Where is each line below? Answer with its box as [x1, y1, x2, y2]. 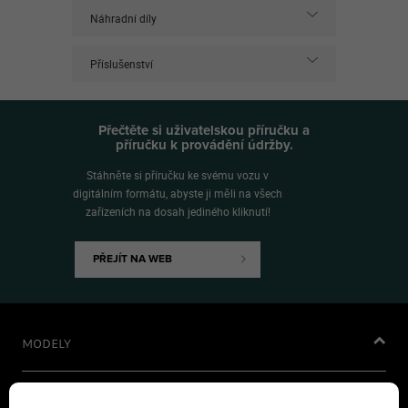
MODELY [22, 335, 72, 352]
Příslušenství [90, 56, 153, 71]
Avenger [77, 390, 120, 404]
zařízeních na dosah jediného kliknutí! [85, 204, 270, 219]
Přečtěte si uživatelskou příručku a [98, 122, 310, 138]
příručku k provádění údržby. [115, 137, 293, 153]
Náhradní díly [90, 11, 157, 25]
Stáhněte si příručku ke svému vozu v [87, 168, 269, 182]
